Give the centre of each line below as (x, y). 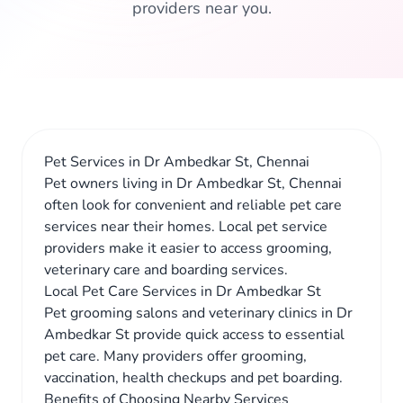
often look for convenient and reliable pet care (193, 205)
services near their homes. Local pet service (186, 227)
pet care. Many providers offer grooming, (175, 356)
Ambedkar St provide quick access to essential (194, 335)
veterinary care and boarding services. (166, 270)
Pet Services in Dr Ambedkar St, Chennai (177, 162)
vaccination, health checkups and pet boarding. (193, 378)
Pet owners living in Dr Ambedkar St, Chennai (193, 184)
